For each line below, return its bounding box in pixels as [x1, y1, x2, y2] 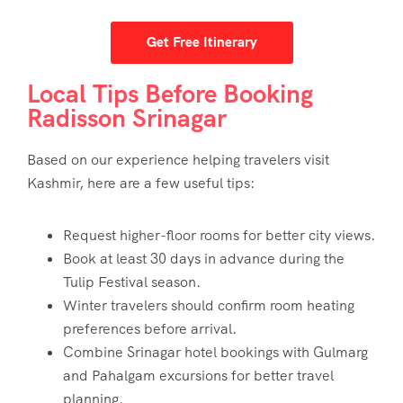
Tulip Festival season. [63, 272, 201, 291]
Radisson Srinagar [27, 101, 227, 134]
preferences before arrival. [63, 318, 237, 338]
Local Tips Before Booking [27, 76, 313, 110]
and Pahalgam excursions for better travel [63, 365, 334, 385]
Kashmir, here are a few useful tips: [27, 173, 255, 193]
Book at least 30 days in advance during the [63, 248, 345, 268]
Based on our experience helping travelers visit [27, 149, 329, 169]
